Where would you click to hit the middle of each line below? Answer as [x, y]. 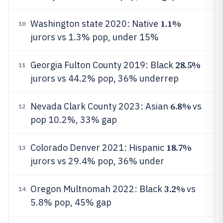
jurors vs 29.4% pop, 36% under [97, 161]
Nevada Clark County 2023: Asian [100, 106]
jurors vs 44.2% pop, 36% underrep [105, 78]
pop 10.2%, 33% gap [74, 120]
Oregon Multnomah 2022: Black [97, 189]
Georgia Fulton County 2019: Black [103, 65]
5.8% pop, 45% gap [71, 202]
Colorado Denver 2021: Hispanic [98, 148]
